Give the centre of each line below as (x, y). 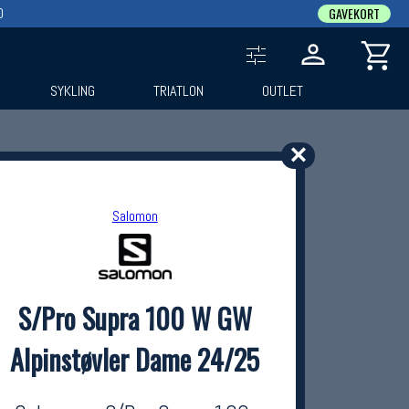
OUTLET (282, 91)
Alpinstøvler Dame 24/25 (135, 359)
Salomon (135, 216)
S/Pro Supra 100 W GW (135, 318)
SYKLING (73, 91)
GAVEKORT (354, 13)
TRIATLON (179, 91)
